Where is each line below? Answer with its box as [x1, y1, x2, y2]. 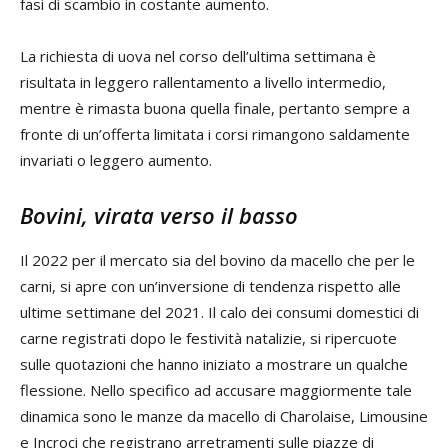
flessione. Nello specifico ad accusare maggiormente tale [20, 379, 412, 400]
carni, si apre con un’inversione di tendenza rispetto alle [20, 275, 401, 296]
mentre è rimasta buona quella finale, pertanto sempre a [20, 97, 410, 118]
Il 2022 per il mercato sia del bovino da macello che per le [20, 249, 415, 270]
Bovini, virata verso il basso [20, 199, 298, 230]
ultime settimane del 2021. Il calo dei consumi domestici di [20, 301, 419, 322]
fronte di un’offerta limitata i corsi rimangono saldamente [20, 123, 410, 144]
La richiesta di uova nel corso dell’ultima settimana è [20, 45, 376, 66]
